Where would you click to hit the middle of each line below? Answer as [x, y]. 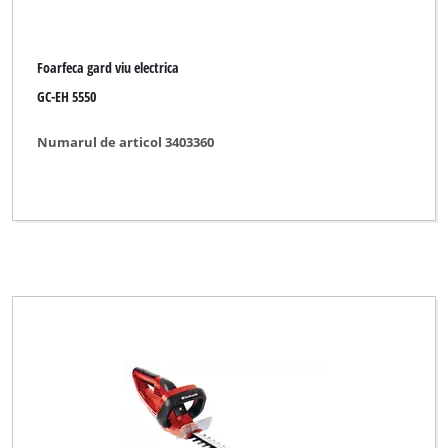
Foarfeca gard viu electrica [108, 68]
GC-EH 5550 [67, 96]
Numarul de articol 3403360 [126, 141]
